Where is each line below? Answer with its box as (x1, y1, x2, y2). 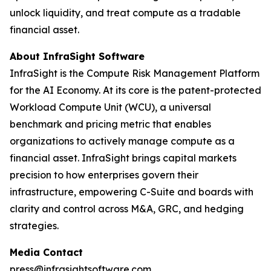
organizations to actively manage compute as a (10, 135, 235, 147)
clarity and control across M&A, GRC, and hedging (10, 203, 244, 215)
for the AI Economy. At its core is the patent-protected (10, 84, 261, 96)
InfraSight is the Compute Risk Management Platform (10, 67, 260, 79)
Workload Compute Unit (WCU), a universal (10, 101, 211, 113)
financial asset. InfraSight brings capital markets (10, 152, 237, 164)
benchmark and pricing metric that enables (10, 118, 211, 130)
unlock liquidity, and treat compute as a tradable (10, 7, 241, 19)
